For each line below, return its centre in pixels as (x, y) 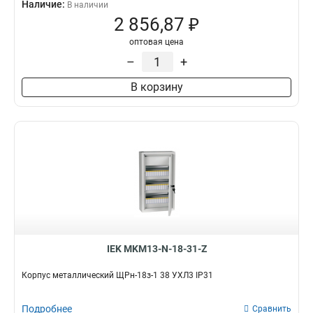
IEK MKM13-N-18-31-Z (156, 249)
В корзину (156, 87)
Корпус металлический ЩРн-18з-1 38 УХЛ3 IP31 (117, 275)
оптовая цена (156, 42)
